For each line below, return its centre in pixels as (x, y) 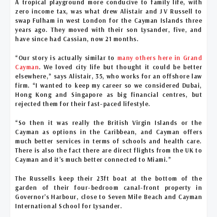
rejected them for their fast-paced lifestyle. (83, 104)
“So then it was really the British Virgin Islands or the (108, 123)
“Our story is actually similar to (66, 58)
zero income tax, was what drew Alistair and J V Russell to (108, 11)
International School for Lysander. (69, 206)
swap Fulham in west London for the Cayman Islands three (108, 20)
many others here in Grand (159, 58)
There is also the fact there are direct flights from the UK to (108, 150)
